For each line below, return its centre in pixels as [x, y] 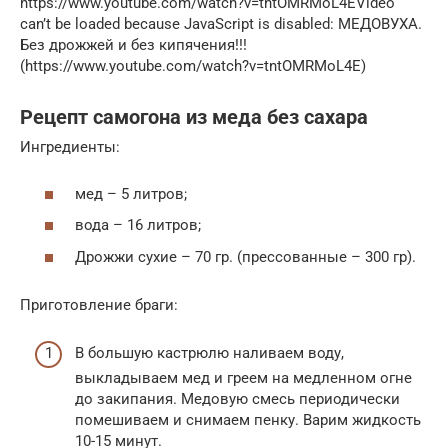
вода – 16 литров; [138, 225]
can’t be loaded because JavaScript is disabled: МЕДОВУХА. [221, 24]
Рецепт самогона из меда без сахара [194, 117]
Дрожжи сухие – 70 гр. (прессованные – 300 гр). [245, 256]
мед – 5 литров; [131, 193]
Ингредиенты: [70, 147]
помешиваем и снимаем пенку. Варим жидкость [248, 420]
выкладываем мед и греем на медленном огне [243, 378]
